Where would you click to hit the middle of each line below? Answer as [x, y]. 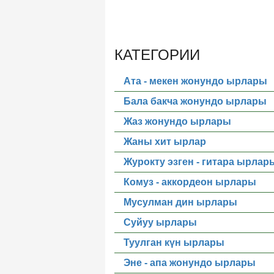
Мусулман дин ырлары [180, 202]
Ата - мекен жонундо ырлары [195, 81]
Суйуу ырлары [160, 222]
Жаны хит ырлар [165, 142]
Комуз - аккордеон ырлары [190, 182]
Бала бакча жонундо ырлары [195, 101]
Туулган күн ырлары [174, 243]
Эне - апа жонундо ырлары [190, 263]
